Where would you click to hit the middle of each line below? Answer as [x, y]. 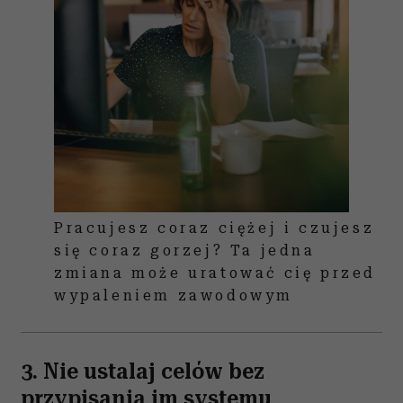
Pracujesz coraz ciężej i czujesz [215, 228]
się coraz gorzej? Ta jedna [185, 251]
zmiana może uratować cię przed [215, 273]
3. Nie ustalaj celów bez [143, 372]
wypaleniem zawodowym [174, 296]
